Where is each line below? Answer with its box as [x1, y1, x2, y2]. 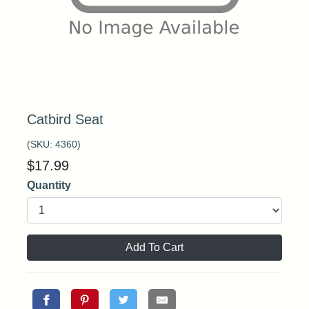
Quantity [27, 179, 71, 191]
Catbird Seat [27, 112, 103, 127]
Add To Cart [126, 241, 183, 253]
